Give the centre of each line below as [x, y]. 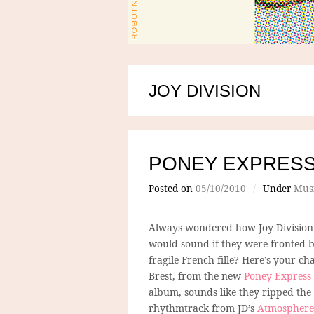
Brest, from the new [196, 275]
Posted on [172, 188]
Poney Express [278, 275]
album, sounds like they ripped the [230, 292]
